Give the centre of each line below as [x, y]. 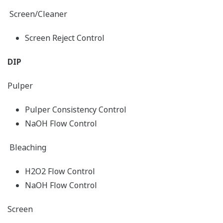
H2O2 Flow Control [60, 171]
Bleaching [27, 148]
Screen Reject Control [65, 38]
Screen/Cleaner [37, 14]
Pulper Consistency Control [76, 110]
